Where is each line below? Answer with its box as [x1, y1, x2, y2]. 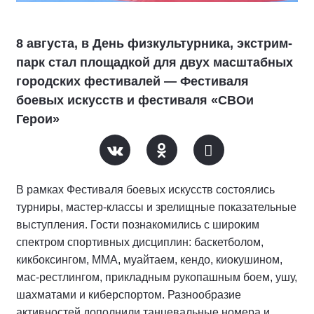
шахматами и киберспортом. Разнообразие [16, 289, 241, 301]
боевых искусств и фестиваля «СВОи [16, 93, 254, 107]
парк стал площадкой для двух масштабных [16, 55, 293, 69]
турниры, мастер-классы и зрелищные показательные [16, 201, 296, 213]
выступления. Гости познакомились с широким [16, 219, 259, 231]
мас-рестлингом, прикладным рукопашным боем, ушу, [16, 271, 297, 283]
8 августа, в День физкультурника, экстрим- [16, 36, 292, 50]
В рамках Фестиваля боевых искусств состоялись [16, 184, 275, 196]
